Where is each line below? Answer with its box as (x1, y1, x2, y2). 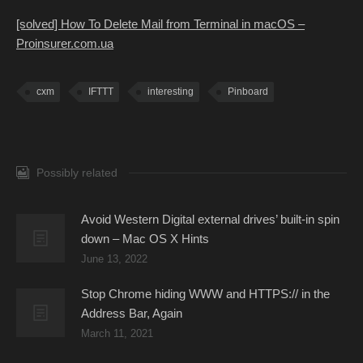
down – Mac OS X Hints (81, 232, 209, 246)
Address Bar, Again (81, 306, 182, 320)
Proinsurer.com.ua (16, 36, 113, 50)
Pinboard (228, 86, 268, 97)
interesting (147, 86, 194, 97)
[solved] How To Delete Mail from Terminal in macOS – (16, 17, 305, 31)
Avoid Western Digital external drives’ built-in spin (81, 212, 340, 226)
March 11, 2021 (81, 327, 153, 340)
